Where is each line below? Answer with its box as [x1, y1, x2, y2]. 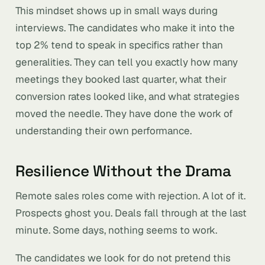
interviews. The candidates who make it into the [15, 21, 235, 34]
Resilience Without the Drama [15, 161, 231, 181]
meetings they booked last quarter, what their [15, 73, 227, 86]
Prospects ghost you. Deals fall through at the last [15, 206, 247, 219]
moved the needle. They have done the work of [15, 107, 233, 120]
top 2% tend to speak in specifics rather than [15, 38, 223, 51]
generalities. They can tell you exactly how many [15, 56, 238, 69]
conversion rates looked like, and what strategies [15, 90, 240, 103]
